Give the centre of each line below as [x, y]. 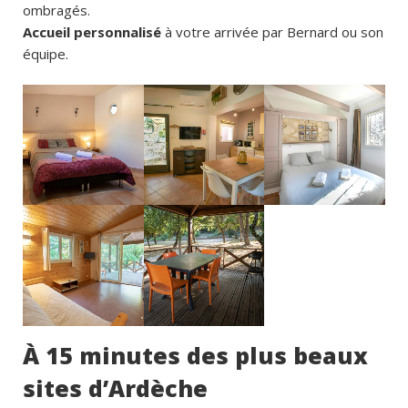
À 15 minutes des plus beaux [195, 356]
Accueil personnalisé [92, 31]
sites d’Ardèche [115, 388]
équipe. [46, 53]
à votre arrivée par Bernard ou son [272, 31]
